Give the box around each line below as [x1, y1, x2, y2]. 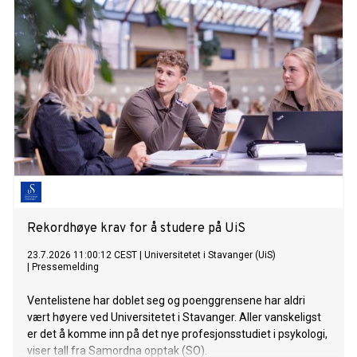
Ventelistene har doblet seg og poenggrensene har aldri [27, 294, 305, 308]
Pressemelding [32, 261, 99, 273]
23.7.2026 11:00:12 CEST [27, 249, 137, 261]
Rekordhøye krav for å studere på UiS [27, 221, 245, 237]
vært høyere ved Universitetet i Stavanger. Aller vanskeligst [27, 311, 321, 324]
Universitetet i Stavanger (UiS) [144, 249, 276, 261]
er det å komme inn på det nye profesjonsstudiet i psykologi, [27, 328, 328, 341]
